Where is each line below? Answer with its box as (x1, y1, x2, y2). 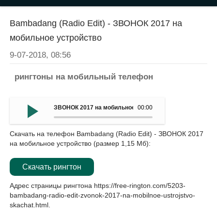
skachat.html (10, 201, 48, 209)
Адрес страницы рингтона (10, 182, 94, 189)
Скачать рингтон (22, 163, 81, 171)
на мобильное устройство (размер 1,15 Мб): (10, 139, 151, 147)
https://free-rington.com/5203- (94, 182, 186, 189)
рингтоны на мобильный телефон (15, 72, 153, 81)
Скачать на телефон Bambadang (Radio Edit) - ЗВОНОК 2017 (10, 130, 203, 138)
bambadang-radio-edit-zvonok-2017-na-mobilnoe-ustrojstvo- (10, 191, 195, 199)
